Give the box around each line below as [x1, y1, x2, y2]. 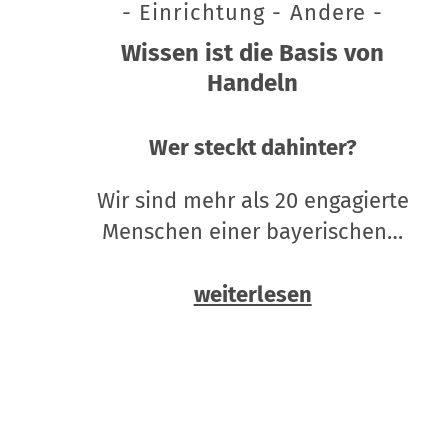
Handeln [207, 69, 299, 98]
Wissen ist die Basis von [121, 39, 385, 68]
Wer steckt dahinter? [148, 134, 357, 162]
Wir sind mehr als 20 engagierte [96, 187, 409, 215]
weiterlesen [193, 281, 312, 309]
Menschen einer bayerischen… [102, 218, 404, 246]
